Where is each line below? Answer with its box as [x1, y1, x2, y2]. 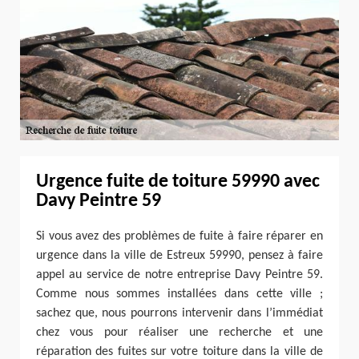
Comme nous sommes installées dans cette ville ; [36, 287, 323, 301]
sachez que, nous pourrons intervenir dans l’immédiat [36, 306, 323, 320]
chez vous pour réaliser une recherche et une [36, 325, 323, 339]
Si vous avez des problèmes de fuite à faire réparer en [36, 229, 323, 243]
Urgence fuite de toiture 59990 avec [36, 171, 320, 192]
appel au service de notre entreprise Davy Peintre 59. [36, 268, 323, 281]
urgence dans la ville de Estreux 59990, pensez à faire [36, 248, 323, 262]
